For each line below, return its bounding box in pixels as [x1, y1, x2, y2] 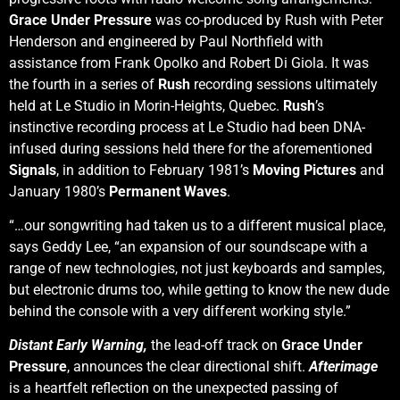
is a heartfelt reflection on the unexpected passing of [9, 379, 338, 397]
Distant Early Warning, [9, 337, 147, 354]
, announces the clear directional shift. [67, 358, 309, 376]
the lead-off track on [147, 337, 281, 354]
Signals [9, 161, 56, 179]
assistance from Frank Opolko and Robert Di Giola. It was [9, 54, 369, 71]
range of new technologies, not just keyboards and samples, [9, 260, 385, 277]
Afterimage [309, 358, 378, 376]
